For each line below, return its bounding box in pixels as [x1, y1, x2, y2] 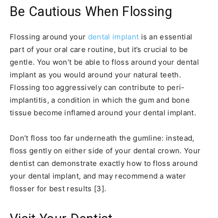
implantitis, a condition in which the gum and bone [10, 95, 190, 105]
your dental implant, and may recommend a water [10, 171, 186, 181]
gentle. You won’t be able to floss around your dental [10, 57, 199, 67]
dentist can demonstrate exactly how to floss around [10, 158, 198, 168]
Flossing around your [10, 32, 88, 41]
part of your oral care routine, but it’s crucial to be [10, 44, 188, 54]
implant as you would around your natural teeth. [10, 70, 182, 79]
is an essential [139, 32, 193, 41]
